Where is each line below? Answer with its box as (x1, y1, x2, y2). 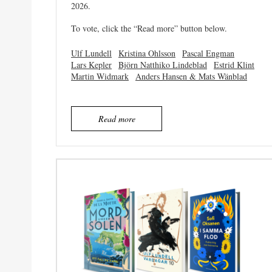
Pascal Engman (182, 47, 234, 59)
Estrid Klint (214, 58, 254, 70)
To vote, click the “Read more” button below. (71, 22, 227, 34)
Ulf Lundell (71, 47, 112, 59)
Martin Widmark (71, 70, 129, 82)
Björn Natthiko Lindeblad (118, 58, 207, 70)
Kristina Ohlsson (118, 47, 175, 59)
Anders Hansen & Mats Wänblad (135, 70, 247, 82)
